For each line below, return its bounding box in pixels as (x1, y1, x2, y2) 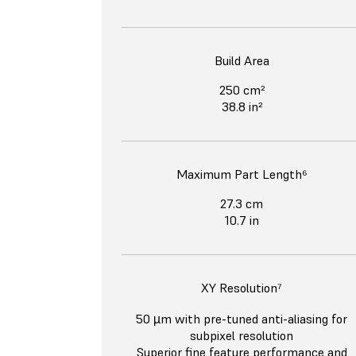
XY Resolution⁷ (201, 280, 282, 296)
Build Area (214, 52, 269, 69)
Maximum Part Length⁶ (176, 166, 308, 183)
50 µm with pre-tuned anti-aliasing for (136, 311, 347, 327)
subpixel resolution (190, 327, 293, 344)
